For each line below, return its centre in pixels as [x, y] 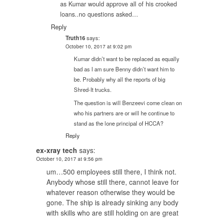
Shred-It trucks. [93, 89]
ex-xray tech [57, 150]
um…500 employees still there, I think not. [111, 172]
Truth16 [75, 38]
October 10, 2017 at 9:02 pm [99, 47]
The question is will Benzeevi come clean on [128, 102]
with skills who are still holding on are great [112, 213]
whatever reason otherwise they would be [111, 192]
